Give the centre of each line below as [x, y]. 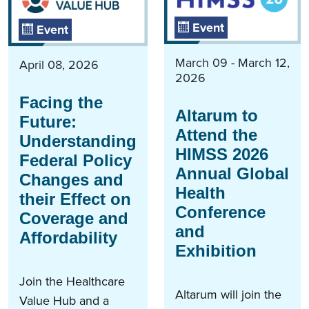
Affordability [68, 237]
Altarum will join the [228, 294]
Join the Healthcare [72, 281]
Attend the [216, 134]
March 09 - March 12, [232, 62]
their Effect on [75, 199]
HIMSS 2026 [222, 154]
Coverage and [74, 218]
